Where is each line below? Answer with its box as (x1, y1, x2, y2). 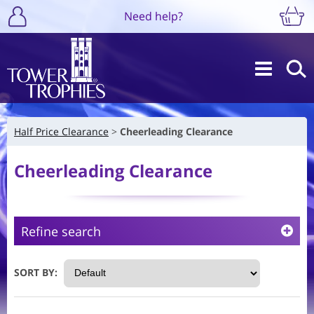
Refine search (21, 222, 101, 240)
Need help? (123, 8, 183, 24)
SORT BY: (14, 265, 57, 279)
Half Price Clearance (14, 124, 109, 138)
